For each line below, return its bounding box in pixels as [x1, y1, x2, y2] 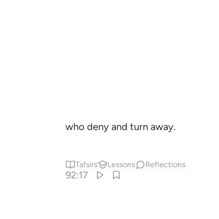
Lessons [108, 160, 135, 169]
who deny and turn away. [66, 121, 176, 132]
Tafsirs [75, 160, 98, 169]
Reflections [145, 160, 186, 169]
